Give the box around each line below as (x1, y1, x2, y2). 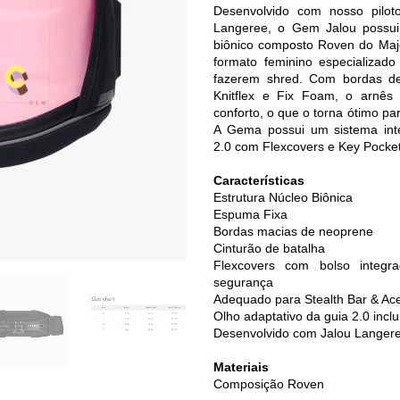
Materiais (213, 359, 269, 374)
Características (213, 172, 304, 187)
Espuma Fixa (213, 206, 287, 221)
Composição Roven (213, 376, 324, 391)
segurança (213, 274, 273, 289)
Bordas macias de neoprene (213, 223, 373, 238)
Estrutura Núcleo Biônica (213, 189, 353, 204)
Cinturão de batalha (213, 240, 325, 255)
